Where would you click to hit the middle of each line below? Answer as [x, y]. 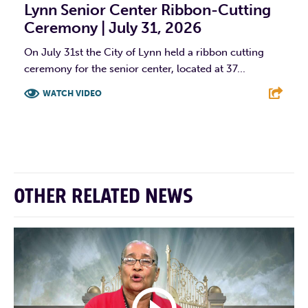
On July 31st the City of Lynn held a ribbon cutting [144, 52]
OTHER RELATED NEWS [103, 196]
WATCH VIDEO [72, 93]
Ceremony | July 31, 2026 [113, 27]
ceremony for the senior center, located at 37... [135, 68]
